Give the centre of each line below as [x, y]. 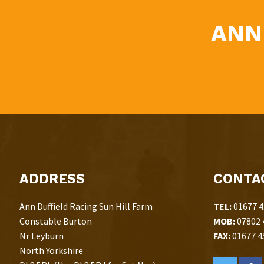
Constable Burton [56, 221]
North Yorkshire [52, 250]
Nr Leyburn [42, 235]
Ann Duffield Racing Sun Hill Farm [86, 206]
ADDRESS [52, 179]
